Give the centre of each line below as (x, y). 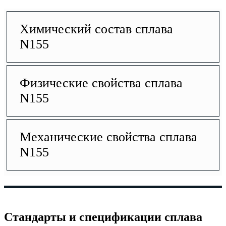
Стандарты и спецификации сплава (103, 217)
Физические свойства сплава (101, 83)
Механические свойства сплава (108, 137)
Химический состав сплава (96, 29)
